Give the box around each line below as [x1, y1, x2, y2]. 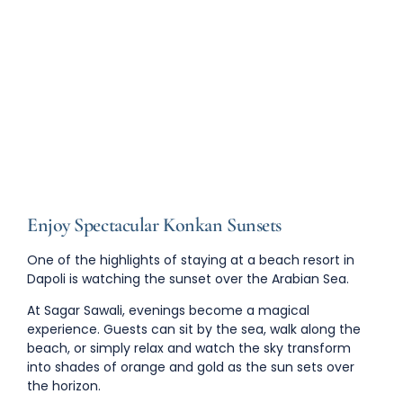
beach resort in [259, 250, 354, 269]
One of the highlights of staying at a [27, 250, 259, 269]
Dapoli [27, 269, 66, 288]
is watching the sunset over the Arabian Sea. [66, 269, 349, 288]
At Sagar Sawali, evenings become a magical [27, 301, 309, 320]
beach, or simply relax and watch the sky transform [27, 339, 351, 358]
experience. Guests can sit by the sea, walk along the [27, 320, 361, 339]
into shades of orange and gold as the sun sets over [27, 358, 354, 377]
